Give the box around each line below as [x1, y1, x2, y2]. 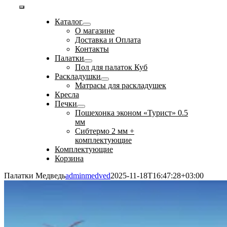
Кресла [54, 90, 79, 99]
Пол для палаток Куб [74, 63, 147, 71]
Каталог [54, 17, 83, 26]
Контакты [74, 45, 109, 53]
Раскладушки [54, 72, 101, 81]
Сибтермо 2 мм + [74, 127, 134, 135]
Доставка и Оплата [74, 35, 141, 44]
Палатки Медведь [4, 171, 65, 180]
